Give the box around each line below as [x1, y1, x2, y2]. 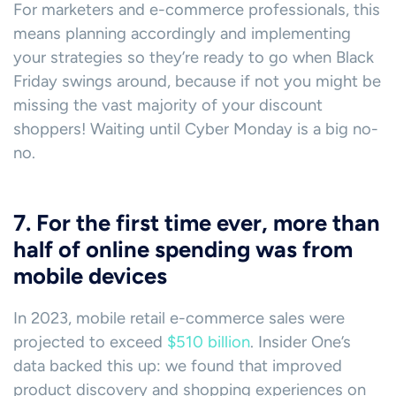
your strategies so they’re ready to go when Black [13, 48, 374, 68]
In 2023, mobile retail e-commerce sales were [13, 308, 345, 329]
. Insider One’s [250, 332, 351, 353]
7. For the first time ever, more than [13, 209, 380, 237]
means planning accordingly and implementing [13, 24, 351, 44]
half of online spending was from [13, 236, 353, 263]
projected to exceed [13, 332, 167, 353]
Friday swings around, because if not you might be [13, 72, 381, 92]
